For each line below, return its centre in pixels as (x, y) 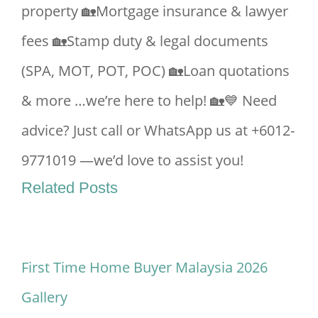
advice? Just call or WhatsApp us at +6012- (158, 130)
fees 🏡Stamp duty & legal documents (145, 40)
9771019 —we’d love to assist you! (132, 160)
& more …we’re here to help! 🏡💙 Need (149, 100)
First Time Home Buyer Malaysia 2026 (144, 267)
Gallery (44, 297)
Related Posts (70, 187)
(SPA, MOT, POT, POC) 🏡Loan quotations (155, 70)
